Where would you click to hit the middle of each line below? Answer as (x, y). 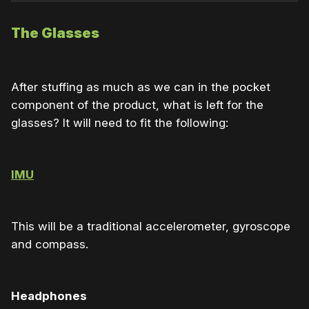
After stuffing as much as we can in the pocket (141, 87)
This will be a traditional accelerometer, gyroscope (151, 226)
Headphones (49, 296)
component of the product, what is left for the (137, 104)
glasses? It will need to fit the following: (120, 122)
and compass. (50, 244)
